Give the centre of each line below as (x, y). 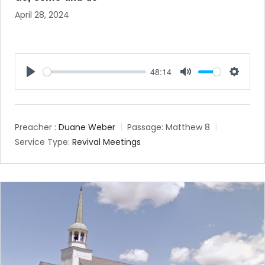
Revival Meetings (106, 142)
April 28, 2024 (42, 15)
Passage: (145, 127)
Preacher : (35, 127)
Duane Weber (87, 127)
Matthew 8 (188, 127)
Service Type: (42, 142)
